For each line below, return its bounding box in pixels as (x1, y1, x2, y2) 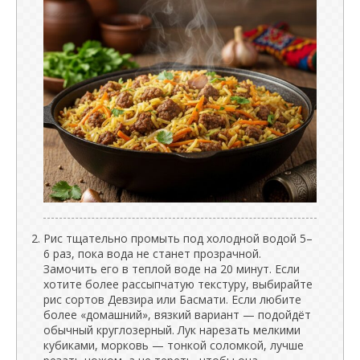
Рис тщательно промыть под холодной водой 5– (43, 230, 313, 246)
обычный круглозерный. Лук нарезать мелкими (43, 321, 301, 337)
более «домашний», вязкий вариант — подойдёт (43, 306, 311, 322)
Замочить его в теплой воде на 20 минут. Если (43, 260, 300, 276)
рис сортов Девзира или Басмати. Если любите (43, 291, 301, 307)
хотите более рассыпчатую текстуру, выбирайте (43, 276, 313, 292)
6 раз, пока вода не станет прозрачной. (43, 245, 261, 261)
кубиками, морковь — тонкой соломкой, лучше (43, 337, 304, 353)
